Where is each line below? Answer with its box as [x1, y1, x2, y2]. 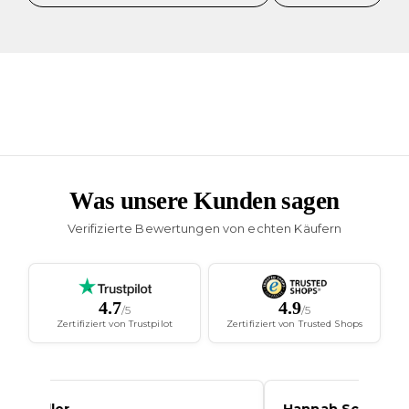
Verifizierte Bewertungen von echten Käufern [67, 221, 342, 236]
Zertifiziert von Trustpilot [57, 318, 173, 330]
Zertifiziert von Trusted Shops [226, 318, 362, 330]
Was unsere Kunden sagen [69, 187, 340, 215]
